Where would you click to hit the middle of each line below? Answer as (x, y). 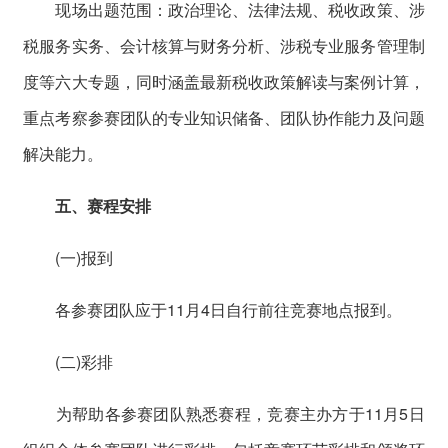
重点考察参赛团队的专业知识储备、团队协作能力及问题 (224, 117)
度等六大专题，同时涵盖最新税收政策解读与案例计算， (224, 81)
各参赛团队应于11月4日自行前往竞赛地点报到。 (213, 309)
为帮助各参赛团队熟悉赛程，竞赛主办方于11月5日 (224, 413)
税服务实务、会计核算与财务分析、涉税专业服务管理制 (224, 45)
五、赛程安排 (103, 205)
